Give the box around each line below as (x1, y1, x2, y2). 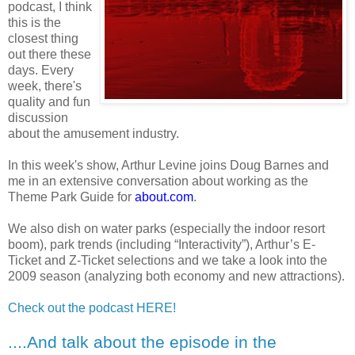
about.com (135, 189, 193, 204)
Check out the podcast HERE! (8, 300, 176, 315)
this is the (8, 15, 61, 29)
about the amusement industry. (8, 126, 179, 140)
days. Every (8, 63, 74, 77)
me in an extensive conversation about (8, 174, 227, 188)
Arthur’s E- (255, 237, 315, 251)
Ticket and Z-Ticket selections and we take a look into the (8, 253, 327, 267)
